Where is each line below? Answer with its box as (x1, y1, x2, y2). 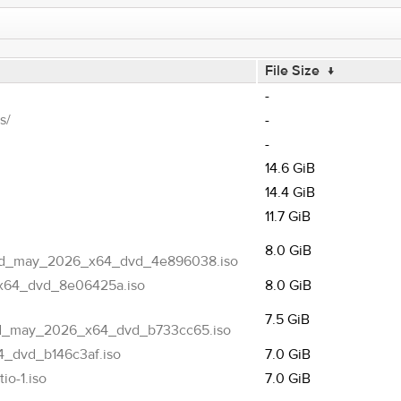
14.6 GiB (264, 159, 315, 177)
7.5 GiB (264, 311, 310, 328)
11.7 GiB (264, 208, 311, 226)
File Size (264, 62, 320, 80)
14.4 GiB (264, 183, 315, 201)
